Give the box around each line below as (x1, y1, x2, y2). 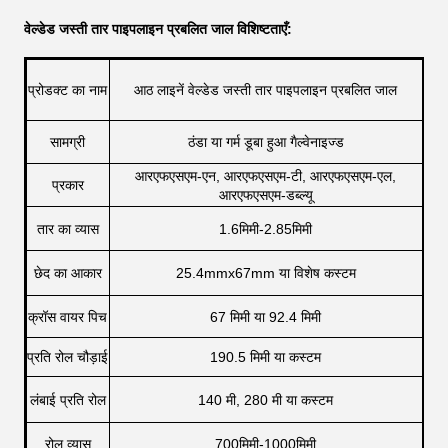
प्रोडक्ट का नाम (28, 81, 107, 98)
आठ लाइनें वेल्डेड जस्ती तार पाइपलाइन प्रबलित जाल (134, 81, 397, 98)
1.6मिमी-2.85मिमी (219, 220, 312, 237)
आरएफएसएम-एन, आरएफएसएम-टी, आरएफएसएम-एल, (135, 167, 396, 184)
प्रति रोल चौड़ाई (27, 348, 108, 365)
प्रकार (51, 176, 84, 193)
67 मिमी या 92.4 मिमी (210, 308, 321, 325)
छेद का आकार (33, 264, 102, 281)
